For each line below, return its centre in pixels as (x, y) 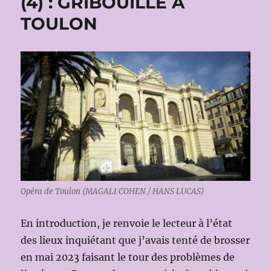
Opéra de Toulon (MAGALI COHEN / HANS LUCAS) (113, 191)
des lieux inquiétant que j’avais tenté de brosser (135, 240)
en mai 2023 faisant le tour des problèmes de (128, 257)
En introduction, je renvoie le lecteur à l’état (127, 223)
